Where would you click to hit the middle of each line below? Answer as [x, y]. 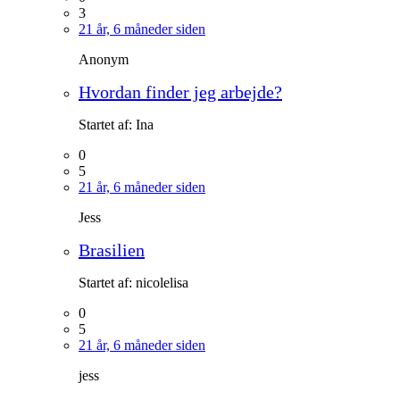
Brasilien [112, 250]
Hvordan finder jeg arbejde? [180, 92]
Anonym [104, 59]
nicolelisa [162, 282]
